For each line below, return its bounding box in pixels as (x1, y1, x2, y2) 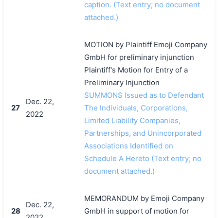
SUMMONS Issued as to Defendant (84, 90, 204, 100)
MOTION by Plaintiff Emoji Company (84, 39, 207, 49)
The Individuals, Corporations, (84, 103, 188, 112)
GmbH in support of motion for (84, 206, 189, 216)
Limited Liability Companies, (84, 115, 181, 125)
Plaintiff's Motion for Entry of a (84, 65, 188, 74)
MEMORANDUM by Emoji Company (84, 193, 204, 203)
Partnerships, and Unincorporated (84, 128, 201, 138)
